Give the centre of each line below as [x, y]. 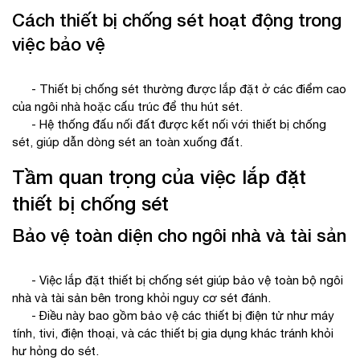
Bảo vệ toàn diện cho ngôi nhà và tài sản [179, 236]
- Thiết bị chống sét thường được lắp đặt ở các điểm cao [179, 89]
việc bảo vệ [59, 45]
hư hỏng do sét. [55, 351]
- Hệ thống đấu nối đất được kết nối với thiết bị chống [169, 125]
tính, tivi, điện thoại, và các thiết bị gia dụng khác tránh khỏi [173, 333]
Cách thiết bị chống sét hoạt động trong [177, 20]
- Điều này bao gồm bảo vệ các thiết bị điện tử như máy [173, 316]
